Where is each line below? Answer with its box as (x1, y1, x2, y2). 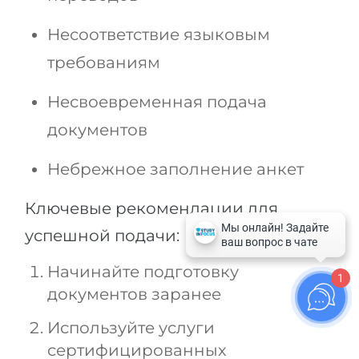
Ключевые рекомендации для (25, 199, 278, 219)
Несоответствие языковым (47, 25, 270, 45)
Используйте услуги (47, 318, 215, 338)
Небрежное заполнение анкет (47, 159, 304, 179)
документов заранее (47, 284, 221, 305)
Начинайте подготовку (47, 262, 239, 282)
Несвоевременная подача (47, 92, 267, 112)
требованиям (47, 53, 160, 73)
